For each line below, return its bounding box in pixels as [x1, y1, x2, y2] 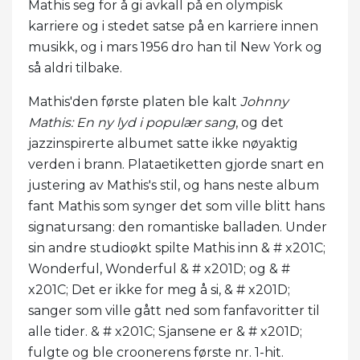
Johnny [240, 93, 288, 109]
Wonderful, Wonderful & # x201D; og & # [28, 260, 290, 276]
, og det [235, 114, 284, 130]
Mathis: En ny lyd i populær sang [28, 114, 235, 130]
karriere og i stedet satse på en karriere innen [28, 18, 318, 34]
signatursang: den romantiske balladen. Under [28, 219, 327, 235]
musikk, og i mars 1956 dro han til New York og [28, 39, 322, 55]
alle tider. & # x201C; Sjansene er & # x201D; [28, 323, 302, 339]
